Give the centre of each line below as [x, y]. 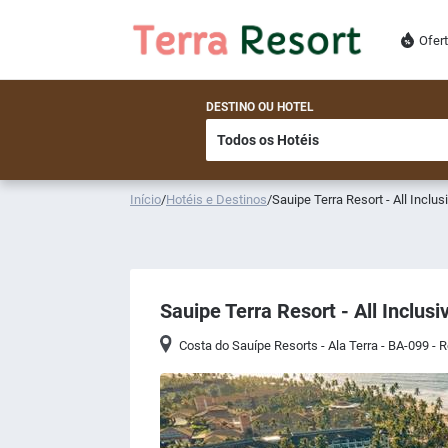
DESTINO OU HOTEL [260, 107]
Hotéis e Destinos [216, 199]
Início [145, 199]
